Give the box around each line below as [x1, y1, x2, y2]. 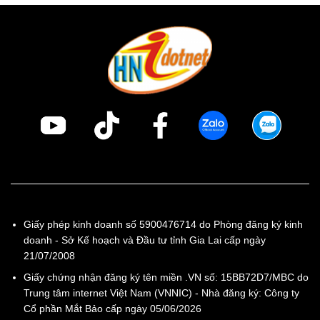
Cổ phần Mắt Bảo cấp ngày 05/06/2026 [24, 303, 202, 315]
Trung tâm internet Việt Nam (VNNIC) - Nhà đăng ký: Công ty [24, 287, 300, 299]
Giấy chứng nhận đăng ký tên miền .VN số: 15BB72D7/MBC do [24, 271, 309, 284]
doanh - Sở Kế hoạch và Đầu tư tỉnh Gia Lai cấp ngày [24, 234, 266, 246]
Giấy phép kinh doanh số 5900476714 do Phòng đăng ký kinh [24, 218, 304, 230]
